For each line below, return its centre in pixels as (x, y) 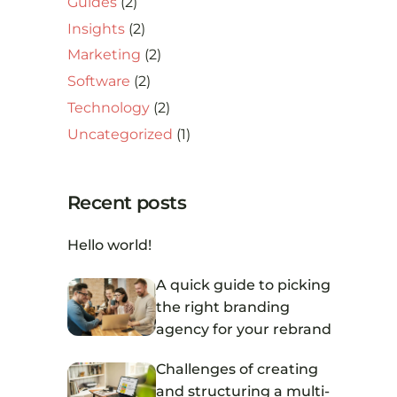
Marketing (104, 55)
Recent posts (127, 202)
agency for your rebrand (244, 329)
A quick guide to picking (243, 284)
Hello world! (109, 245)
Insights (96, 28)
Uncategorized (120, 134)
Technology (109, 107)
